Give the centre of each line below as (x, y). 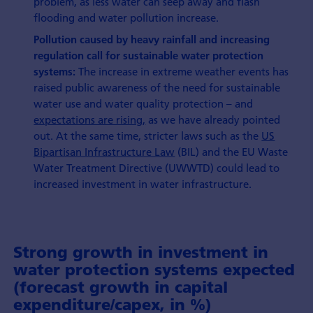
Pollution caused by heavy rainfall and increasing (152, 39)
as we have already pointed (213, 119)
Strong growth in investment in (140, 253)
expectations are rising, (90, 119)
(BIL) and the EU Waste (232, 151)
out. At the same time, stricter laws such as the (148, 135)
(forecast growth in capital (120, 287)
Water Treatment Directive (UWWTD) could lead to (157, 167)
